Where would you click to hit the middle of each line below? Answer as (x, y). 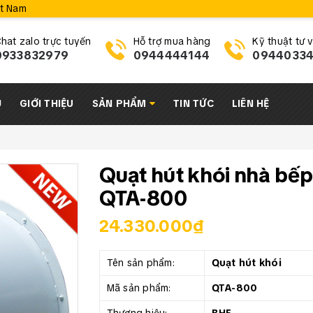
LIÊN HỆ (250, 103)
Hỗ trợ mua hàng (172, 41)
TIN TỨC (194, 103)
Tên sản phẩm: (140, 263)
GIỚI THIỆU (47, 103)
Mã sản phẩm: (139, 288)
